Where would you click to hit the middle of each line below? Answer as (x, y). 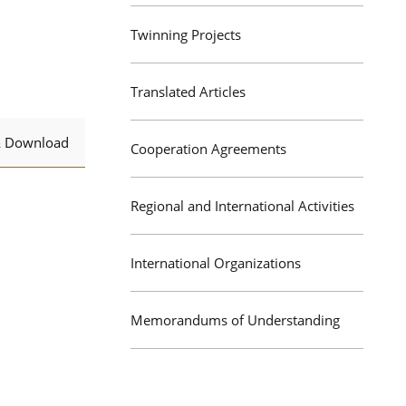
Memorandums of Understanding (235, 320)
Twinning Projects (186, 34)
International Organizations (216, 263)
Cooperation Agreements (208, 149)
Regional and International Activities (242, 206)
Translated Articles (188, 92)
